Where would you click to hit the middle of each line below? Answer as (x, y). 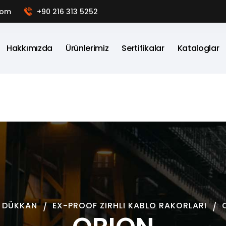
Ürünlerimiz (87, 48)
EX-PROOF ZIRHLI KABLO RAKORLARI (129, 206)
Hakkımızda (30, 48)
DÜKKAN (19, 206)
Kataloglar (198, 48)
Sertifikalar (143, 48)
